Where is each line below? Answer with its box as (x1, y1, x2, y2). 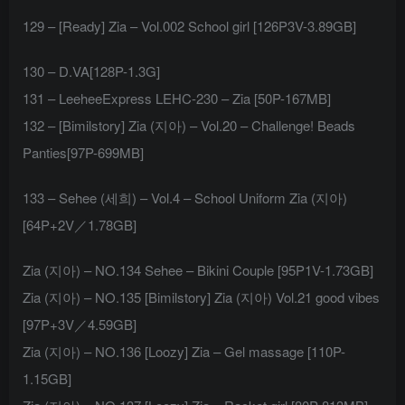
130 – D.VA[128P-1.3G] (23, 61, 160, 81)
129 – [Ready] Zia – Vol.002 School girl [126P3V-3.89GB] (23, 16, 356, 36)
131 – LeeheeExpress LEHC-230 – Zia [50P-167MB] (23, 89, 331, 108)
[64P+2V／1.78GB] (23, 215, 137, 235)
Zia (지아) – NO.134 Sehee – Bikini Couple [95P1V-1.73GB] (23, 260, 373, 280)
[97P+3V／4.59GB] (23, 315, 137, 334)
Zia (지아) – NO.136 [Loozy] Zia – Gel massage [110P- (23, 342, 345, 362)
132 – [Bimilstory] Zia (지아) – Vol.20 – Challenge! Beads (23, 116, 355, 136)
